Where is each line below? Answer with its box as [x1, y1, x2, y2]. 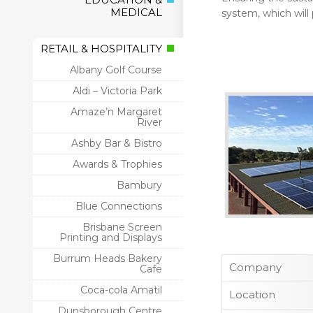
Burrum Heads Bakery [53, 252, 162, 265]
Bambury [117, 179, 162, 191]
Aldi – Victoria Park [73, 85, 162, 97]
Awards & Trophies [73, 158, 162, 170]
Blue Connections [75, 200, 162, 212]
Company [229, 261, 282, 275]
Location [229, 288, 275, 302]
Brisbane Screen [82, 221, 162, 233]
